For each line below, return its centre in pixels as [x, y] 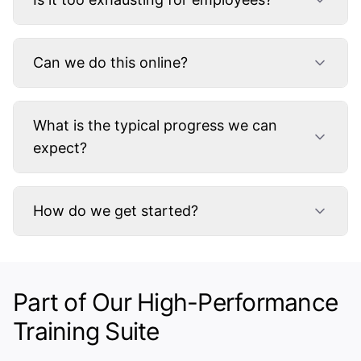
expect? [60, 148]
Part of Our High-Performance [175, 302]
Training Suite [86, 331]
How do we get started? [116, 211]
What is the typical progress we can [155, 125]
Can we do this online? [110, 62]
